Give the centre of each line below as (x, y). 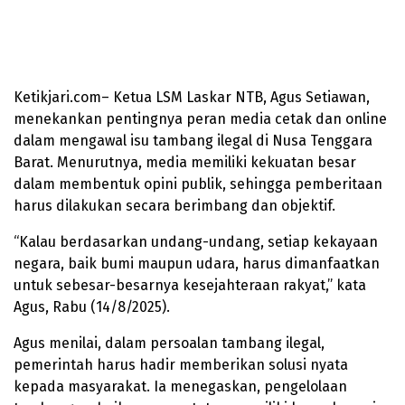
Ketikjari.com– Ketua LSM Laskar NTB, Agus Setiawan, (192, 98)
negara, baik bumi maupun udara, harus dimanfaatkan (197, 264)
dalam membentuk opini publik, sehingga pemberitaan (198, 184)
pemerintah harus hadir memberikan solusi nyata (181, 365)
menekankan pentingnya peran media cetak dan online (200, 119)
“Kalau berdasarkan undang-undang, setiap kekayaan (196, 242)
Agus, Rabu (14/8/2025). (92, 307)
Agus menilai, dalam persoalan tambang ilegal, (169, 344)
